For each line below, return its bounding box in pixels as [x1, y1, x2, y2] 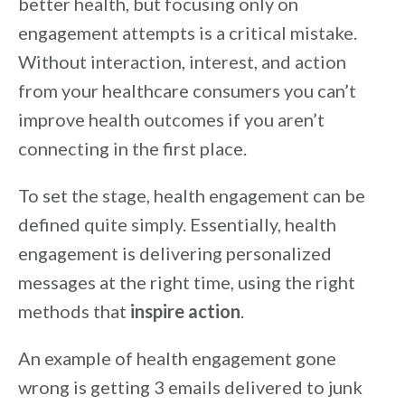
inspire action [130, 300, 240, 323]
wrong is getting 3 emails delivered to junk [18, 376, 363, 399]
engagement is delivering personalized [18, 242, 332, 265]
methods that [18, 300, 130, 323]
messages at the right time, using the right [18, 271, 355, 294]
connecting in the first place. [18, 137, 247, 160]
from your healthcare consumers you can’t [18, 80, 356, 102]
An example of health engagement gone [18, 347, 336, 370]
